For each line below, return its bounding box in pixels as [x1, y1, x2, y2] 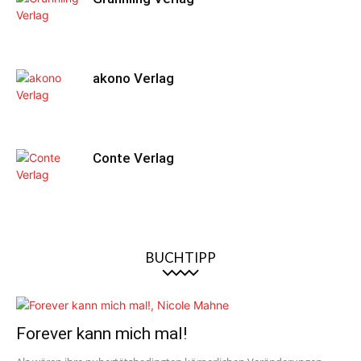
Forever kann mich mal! [16, 324, 187, 343]
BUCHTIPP [145, 249, 216, 266]
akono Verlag [93, 70, 174, 86]
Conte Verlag [93, 150, 174, 166]
